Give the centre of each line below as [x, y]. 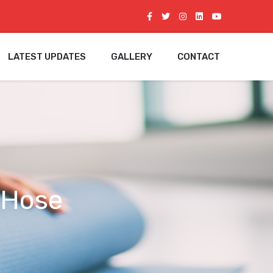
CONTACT [199, 56]
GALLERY [132, 56]
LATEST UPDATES [47, 56]
